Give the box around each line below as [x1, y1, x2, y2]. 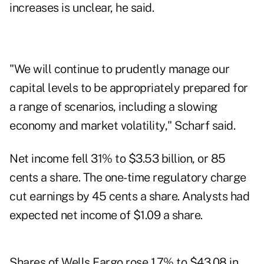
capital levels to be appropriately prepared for [9, 81, 248, 95]
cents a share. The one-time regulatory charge [9, 170, 246, 185]
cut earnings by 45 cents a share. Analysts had [9, 189, 249, 204]
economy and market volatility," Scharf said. [9, 118, 235, 133]
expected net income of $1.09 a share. [9, 208, 203, 223]
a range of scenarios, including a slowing [9, 100, 217, 114]
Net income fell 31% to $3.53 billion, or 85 [9, 151, 226, 166]
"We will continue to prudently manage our [9, 62, 230, 77]
